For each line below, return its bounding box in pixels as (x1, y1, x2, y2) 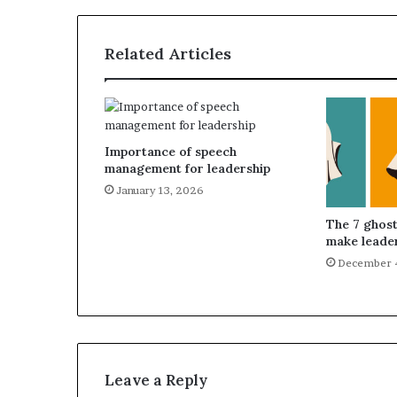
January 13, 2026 (116, 183, 204, 197)
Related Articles (105, 43, 231, 64)
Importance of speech (105, 144, 237, 160)
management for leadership (105, 160, 270, 176)
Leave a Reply (105, 370, 207, 391)
